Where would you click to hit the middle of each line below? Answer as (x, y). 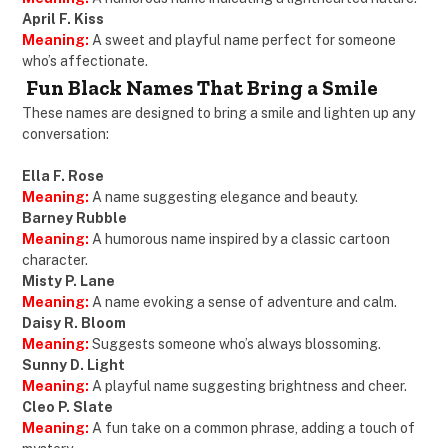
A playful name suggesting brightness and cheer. (249, 386)
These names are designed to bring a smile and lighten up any (218, 113)
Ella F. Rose (63, 176)
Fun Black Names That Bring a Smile (200, 88)
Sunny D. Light (73, 365)
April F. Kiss (63, 19)
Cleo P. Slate (67, 407)
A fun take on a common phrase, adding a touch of (252, 428)
